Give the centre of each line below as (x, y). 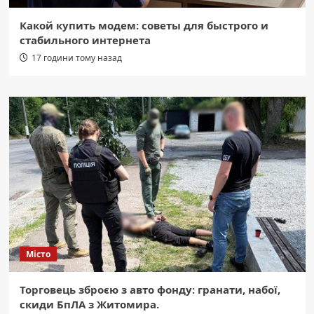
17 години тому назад (76, 57)
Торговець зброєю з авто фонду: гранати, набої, (150, 289)
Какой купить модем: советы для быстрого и (144, 25)
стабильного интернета (85, 40)
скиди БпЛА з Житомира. (89, 304)
